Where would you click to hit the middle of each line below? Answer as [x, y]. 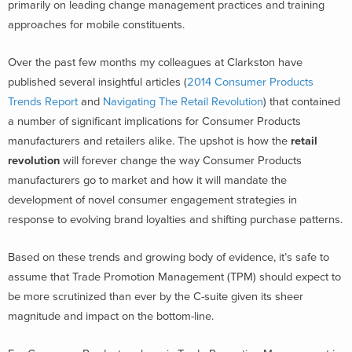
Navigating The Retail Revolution [183, 102]
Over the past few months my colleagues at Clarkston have [155, 62]
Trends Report [43, 102]
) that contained [302, 102]
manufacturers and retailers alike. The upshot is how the [149, 141]
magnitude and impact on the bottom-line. [111, 316]
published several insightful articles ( [97, 82]
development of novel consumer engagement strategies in [152, 200]
